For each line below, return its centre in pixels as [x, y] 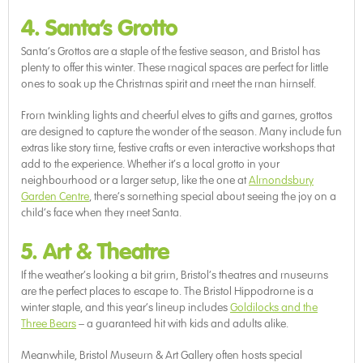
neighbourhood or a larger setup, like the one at [135, 181]
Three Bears [49, 324]
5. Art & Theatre [95, 252]
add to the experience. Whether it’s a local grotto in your [150, 164]
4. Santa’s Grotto [99, 29]
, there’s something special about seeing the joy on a [213, 197]
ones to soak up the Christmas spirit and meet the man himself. [169, 84]
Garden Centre [55, 197]
